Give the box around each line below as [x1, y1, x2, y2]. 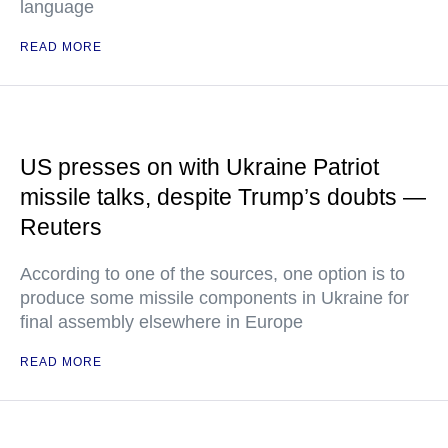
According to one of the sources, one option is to [20, 264, 405, 284]
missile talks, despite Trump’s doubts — [20, 184, 426, 210]
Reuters [20, 214, 102, 240]
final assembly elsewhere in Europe [20, 312, 303, 332]
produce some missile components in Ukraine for [20, 288, 409, 308]
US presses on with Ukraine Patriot [20, 154, 379, 180]
